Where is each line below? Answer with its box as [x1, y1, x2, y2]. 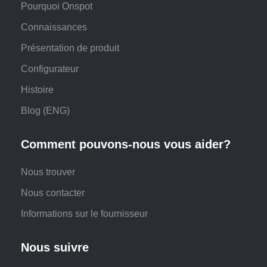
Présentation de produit [21, 43, 119, 53]
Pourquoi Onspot [21, 1, 92, 11]
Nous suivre [21, 241, 89, 254]
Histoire [21, 85, 54, 95]
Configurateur [21, 64, 79, 74]
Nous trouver [21, 167, 75, 177]
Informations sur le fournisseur [21, 209, 148, 219]
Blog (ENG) [21, 105, 70, 116]
